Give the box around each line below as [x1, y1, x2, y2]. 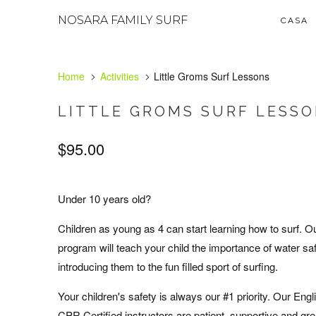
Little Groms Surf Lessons [151, 69, 270, 83]
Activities [99, 69, 139, 83]
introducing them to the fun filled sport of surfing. [58, 259, 281, 274]
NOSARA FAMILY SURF [58, 13, 188, 27]
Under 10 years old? [58, 191, 151, 206]
